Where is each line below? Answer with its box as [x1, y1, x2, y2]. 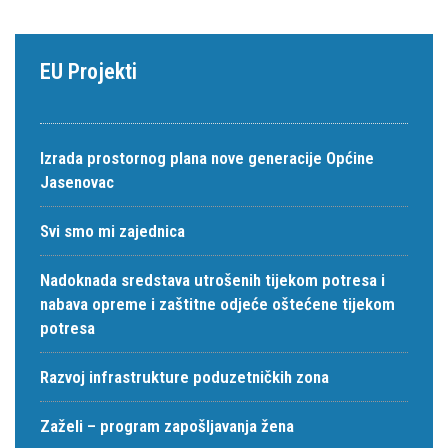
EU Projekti [40, 59, 137, 84]
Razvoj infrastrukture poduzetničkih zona [40, 367, 329, 387]
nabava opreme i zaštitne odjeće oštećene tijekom [40, 294, 395, 314]
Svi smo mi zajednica [40, 221, 185, 241]
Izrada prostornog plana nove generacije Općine [40, 148, 374, 168]
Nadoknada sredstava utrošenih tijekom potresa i [40, 270, 385, 290]
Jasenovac [40, 172, 114, 192]
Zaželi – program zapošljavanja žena [40, 416, 294, 436]
